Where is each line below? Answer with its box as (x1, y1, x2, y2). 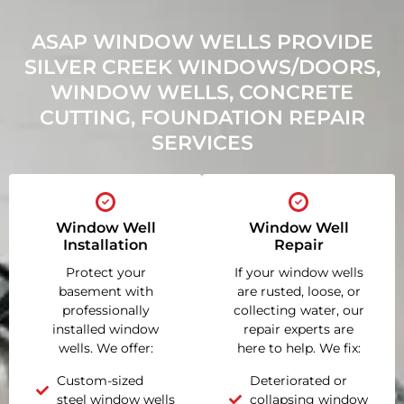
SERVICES (151, 131, 253, 156)
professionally (61, 302, 150, 319)
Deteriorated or (249, 372, 347, 389)
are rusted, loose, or (236, 283, 361, 300)
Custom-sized (56, 372, 143, 389)
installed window (52, 321, 159, 338)
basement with (58, 283, 153, 300)
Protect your (65, 264, 146, 281)
